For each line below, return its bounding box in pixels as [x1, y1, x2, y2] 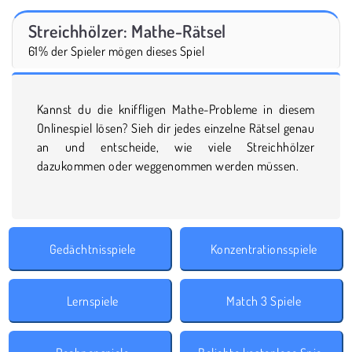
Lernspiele [66, 292, 119, 309]
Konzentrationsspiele [210, 240, 317, 257]
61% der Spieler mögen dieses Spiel [28, 42, 205, 59]
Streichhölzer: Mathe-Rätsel [28, 19, 226, 42]
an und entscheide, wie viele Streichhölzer [37, 138, 315, 155]
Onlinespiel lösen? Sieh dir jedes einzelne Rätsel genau [37, 119, 315, 136]
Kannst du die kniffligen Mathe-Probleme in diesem [37, 101, 315, 117]
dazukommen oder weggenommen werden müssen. [37, 157, 299, 174]
